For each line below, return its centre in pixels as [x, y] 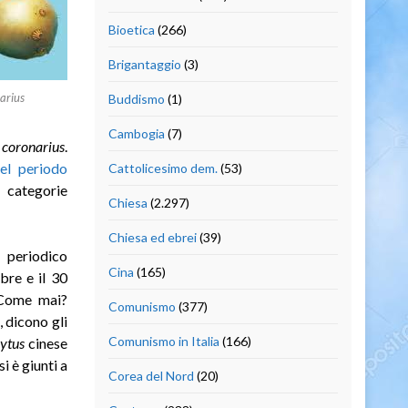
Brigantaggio [144, 64]
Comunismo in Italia [163, 341]
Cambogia [136, 133]
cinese [46, 342]
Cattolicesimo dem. [163, 168]
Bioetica [131, 29]
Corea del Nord [151, 375]
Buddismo [136, 98]
